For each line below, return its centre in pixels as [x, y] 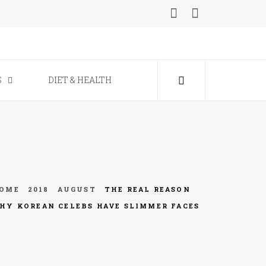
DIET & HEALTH [80, 80]
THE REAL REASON [147, 189]
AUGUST [77, 189]
